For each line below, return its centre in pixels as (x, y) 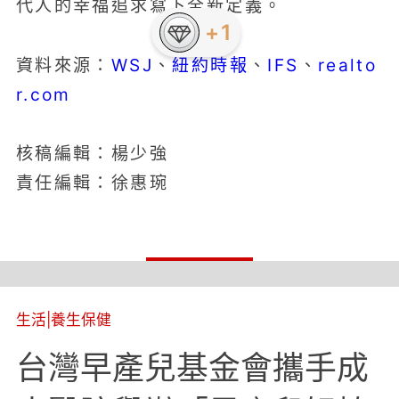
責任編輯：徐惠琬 (92, 183)
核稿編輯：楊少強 (92, 154)
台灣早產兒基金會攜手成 (192, 367)
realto (347, 65)
